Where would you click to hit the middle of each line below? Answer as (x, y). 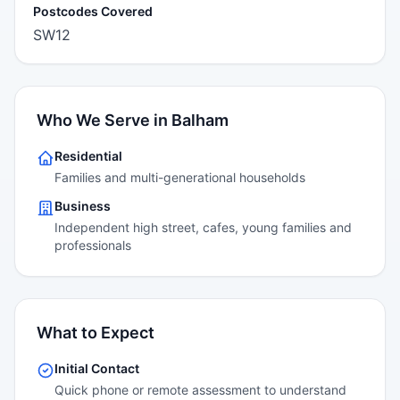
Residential (88, 156)
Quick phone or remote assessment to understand (200, 390)
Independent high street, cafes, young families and (203, 227)
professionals (93, 245)
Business (83, 206)
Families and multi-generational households (180, 177)
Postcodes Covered (93, 11)
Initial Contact (97, 368)
